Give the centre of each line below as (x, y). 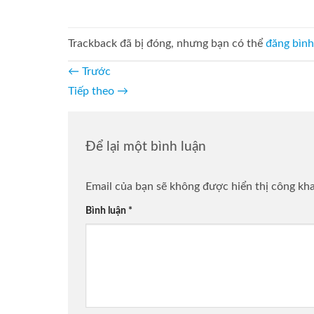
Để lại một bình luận (148, 146)
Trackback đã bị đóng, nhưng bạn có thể (167, 44)
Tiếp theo (93, 91)
